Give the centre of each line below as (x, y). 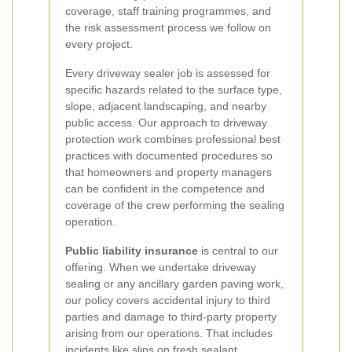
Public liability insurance (132, 251)
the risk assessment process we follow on (168, 27)
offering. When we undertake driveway (161, 267)
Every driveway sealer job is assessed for (168, 73)
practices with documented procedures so (169, 156)
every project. (99, 44)
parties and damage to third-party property (171, 317)
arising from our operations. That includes (169, 333)
